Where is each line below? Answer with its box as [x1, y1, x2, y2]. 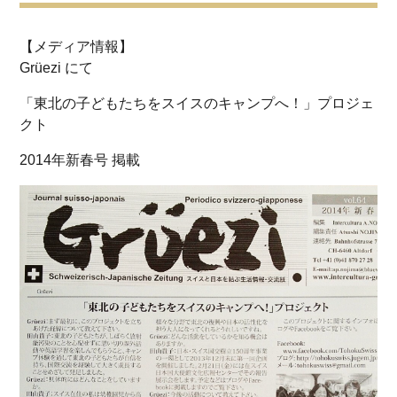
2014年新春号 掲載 [19, 152, 141, 167]
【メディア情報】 [19, 38, 134, 54]
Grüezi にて [19, 59, 94, 75]
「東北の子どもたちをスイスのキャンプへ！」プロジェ [19, 95, 375, 111]
